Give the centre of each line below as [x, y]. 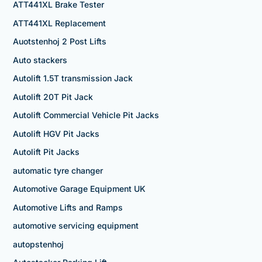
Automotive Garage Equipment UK [79, 189]
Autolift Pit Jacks [46, 152]
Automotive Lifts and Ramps [68, 207]
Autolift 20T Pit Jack [53, 96]
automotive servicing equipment [75, 226]
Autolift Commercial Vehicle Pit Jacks [86, 115]
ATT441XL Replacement [59, 23]
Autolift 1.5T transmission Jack [73, 78]
